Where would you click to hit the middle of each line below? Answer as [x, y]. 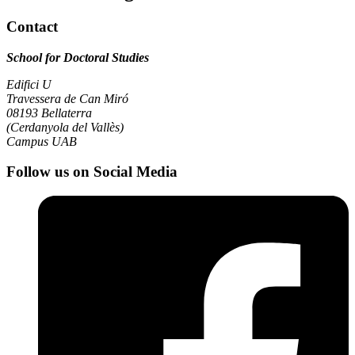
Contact [32, 27]
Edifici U [29, 84]
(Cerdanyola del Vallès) [65, 127]
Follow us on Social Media [92, 172]
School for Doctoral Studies [78, 57]
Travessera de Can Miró [67, 98]
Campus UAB [42, 141]
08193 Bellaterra [49, 113]
